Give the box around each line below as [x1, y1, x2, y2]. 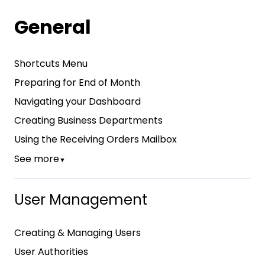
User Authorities [14, 245, 88, 259]
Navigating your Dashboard [14, 95, 141, 109]
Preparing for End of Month [14, 76, 140, 90]
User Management [14, 189, 147, 209]
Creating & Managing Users [14, 226, 141, 240]
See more [14, 152, 59, 166]
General [14, 13, 91, 40]
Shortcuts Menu [14, 57, 88, 71]
